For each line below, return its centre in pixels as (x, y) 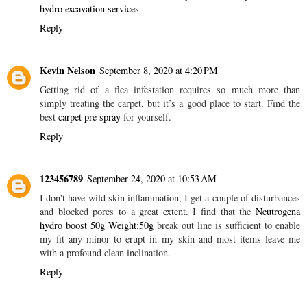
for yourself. (146, 116)
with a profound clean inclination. (105, 252)
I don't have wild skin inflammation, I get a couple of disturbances (170, 197)
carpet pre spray (89, 116)
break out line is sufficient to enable (227, 225)
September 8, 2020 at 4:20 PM (159, 70)
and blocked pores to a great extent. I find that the (148, 211)
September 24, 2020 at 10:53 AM (152, 178)
